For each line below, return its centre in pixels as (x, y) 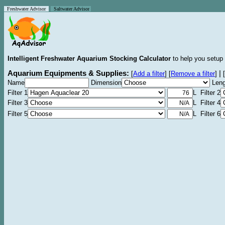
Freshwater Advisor (26, 9)
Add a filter (149, 74)
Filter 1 (18, 93)
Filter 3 (18, 103)
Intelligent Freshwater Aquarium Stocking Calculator (89, 59)
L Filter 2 (207, 93)
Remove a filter (193, 74)
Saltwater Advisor (70, 9)
